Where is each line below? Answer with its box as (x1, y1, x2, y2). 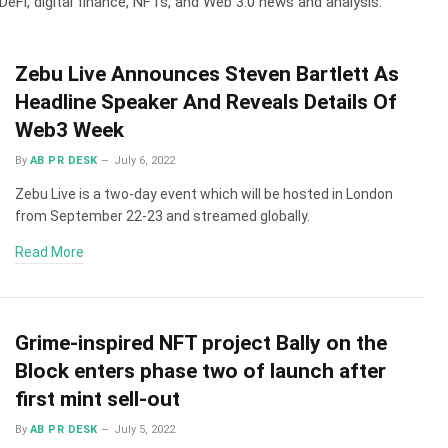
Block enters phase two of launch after (15, 358, 386, 383)
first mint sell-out (15, 386, 180, 411)
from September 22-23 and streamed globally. (15, 208, 310, 224)
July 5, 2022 (114, 422, 176, 436)
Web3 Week (15, 118, 124, 142)
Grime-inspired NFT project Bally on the (15, 330, 387, 355)
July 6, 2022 (114, 154, 176, 167)
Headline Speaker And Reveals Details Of (15, 90, 397, 114)
